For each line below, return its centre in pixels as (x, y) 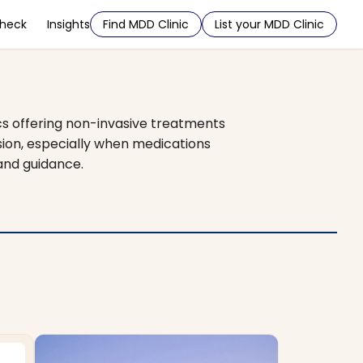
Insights (68, 24)
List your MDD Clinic (269, 24)
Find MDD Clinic (146, 24)
